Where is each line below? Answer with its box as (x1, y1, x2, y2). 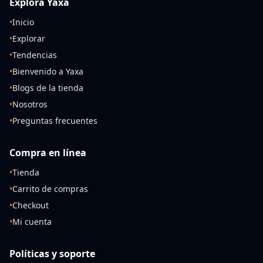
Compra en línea (9, 146, 86, 160)
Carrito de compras (12, 183, 88, 195)
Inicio (12, 16, 34, 28)
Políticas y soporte (9, 247, 95, 261)
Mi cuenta (12, 216, 52, 228)
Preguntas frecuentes (12, 115, 97, 127)
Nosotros (12, 99, 48, 110)
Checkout (12, 200, 49, 211)
